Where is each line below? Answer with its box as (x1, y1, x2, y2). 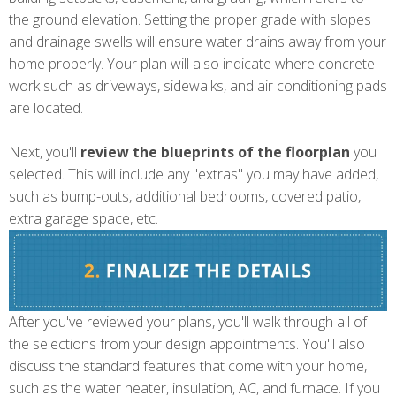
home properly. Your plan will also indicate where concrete (9, 53, 375, 73)
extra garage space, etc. (9, 208, 158, 228)
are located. (9, 97, 83, 118)
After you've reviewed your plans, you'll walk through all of (9, 311, 367, 331)
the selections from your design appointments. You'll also (9, 333, 365, 354)
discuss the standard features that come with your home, (9, 355, 367, 376)
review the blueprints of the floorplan (80, 141, 350, 162)
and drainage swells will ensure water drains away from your (9, 31, 386, 51)
